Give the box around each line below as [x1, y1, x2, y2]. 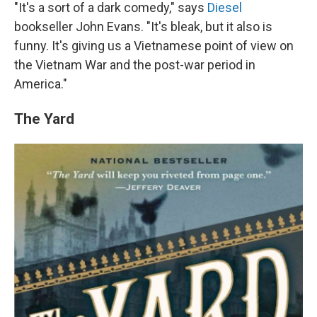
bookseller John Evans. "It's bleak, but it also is [14, 19, 272, 35]
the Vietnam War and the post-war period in [14, 57, 255, 73]
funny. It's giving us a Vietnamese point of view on [14, 38, 294, 54]
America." [14, 76, 67, 92]
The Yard [14, 110, 74, 128]
